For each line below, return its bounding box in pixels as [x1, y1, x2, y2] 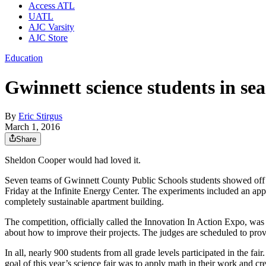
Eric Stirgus [18, 111, 62, 122]
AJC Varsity [28, 22, 74, 33]
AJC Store [28, 33, 68, 43]
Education [5, 53, 43, 64]
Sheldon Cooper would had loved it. [5, 155, 141, 166]
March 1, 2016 [5, 122, 60, 132]
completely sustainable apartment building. [5, 197, 164, 207]
